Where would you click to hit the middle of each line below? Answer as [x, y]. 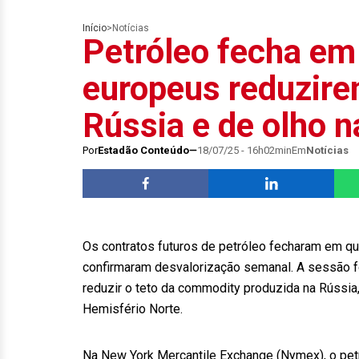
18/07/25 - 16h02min [244, 150]
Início [95, 28]
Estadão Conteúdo [143, 150]
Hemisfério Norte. [133, 309]
